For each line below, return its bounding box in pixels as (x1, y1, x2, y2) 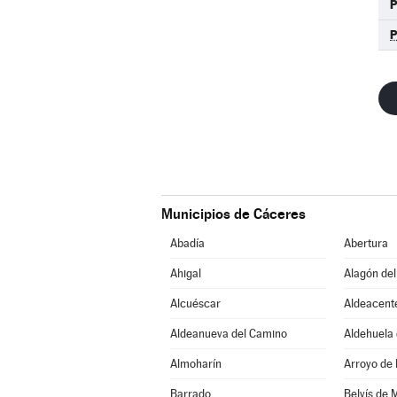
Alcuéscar (169, 297, 221, 310)
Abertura (343, 237, 388, 250)
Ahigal (169, 267, 201, 280)
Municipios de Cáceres (161, 206, 306, 222)
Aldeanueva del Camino (169, 327, 287, 340)
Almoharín (169, 357, 222, 370)
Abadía (169, 237, 205, 250)
